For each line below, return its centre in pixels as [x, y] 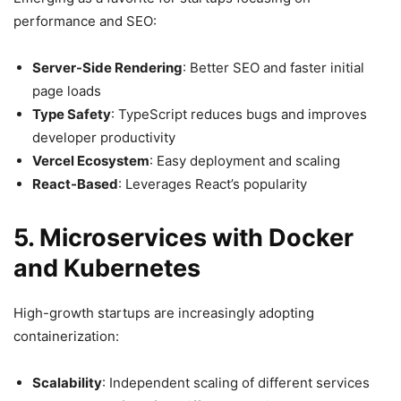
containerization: [66, 336]
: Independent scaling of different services [236, 382]
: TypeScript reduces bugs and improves [239, 114]
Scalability [67, 382]
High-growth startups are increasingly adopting [164, 312]
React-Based [75, 183]
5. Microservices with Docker [183, 237]
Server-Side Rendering [107, 67]
